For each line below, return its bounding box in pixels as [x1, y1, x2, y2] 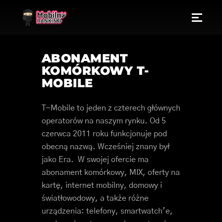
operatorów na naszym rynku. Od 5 [42, 117, 166, 125]
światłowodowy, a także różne [42, 194, 149, 202]
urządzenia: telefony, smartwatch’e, [42, 207, 173, 215]
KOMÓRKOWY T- [42, 63, 149, 78]
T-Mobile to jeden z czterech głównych [42, 104, 180, 112]
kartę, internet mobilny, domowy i [42, 181, 162, 189]
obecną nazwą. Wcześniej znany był [42, 143, 169, 151]
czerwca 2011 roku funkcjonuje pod [42, 130, 167, 138]
